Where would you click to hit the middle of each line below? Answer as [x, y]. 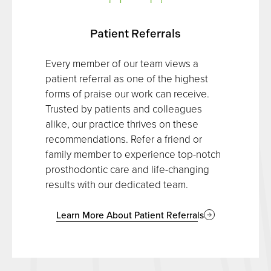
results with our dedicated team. [117, 184]
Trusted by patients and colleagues [124, 108]
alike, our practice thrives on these [122, 123]
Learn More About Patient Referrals [130, 214]
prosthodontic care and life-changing [127, 169]
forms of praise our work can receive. [127, 93]
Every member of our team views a [122, 63]
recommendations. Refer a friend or [124, 139]
